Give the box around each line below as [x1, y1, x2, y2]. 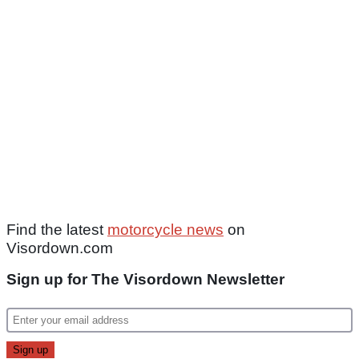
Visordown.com [6, 240, 113, 257]
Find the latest [6, 221, 107, 239]
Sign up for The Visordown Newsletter [6, 271, 284, 288]
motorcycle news [107, 221, 224, 239]
